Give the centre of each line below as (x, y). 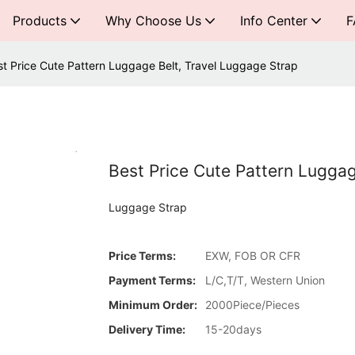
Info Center (274, 21)
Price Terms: (142, 255)
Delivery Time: (147, 329)
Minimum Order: (153, 304)
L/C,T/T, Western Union (265, 280)
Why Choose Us (153, 21)
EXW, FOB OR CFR (253, 255)
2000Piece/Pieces (252, 304)
